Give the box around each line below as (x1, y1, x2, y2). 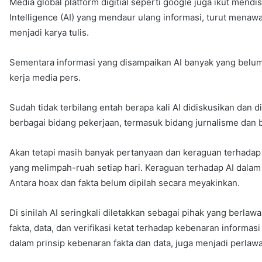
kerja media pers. (9, 71, 81, 83)
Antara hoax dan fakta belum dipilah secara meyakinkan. (9, 177, 240, 188)
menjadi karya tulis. (9, 26, 89, 38)
